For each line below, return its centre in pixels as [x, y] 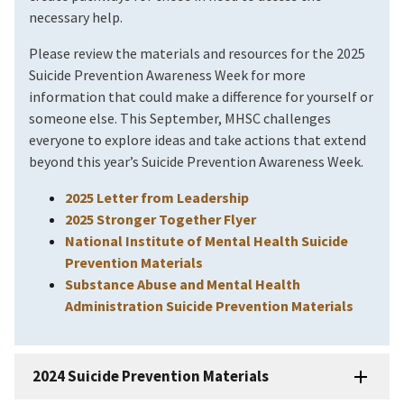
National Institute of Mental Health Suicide [207, 241]
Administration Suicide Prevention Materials [209, 306]
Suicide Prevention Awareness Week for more [167, 75]
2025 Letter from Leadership [157, 198]
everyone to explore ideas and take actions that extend [197, 140]
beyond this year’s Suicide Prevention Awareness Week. [196, 162]
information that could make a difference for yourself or [201, 97]
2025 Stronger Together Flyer [161, 220]
